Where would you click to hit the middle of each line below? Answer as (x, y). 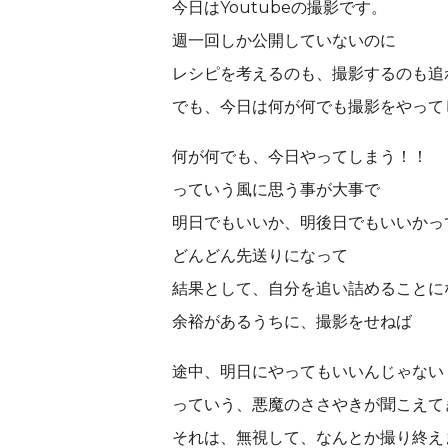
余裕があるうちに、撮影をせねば (292, 321)
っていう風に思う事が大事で (276, 189)
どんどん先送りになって (260, 255)
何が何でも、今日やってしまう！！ (300, 156)
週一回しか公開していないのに (284, 40)
